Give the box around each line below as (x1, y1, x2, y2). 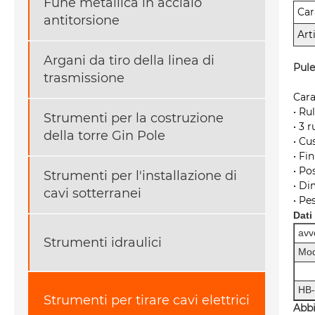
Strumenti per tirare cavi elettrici (44, 292, 250, 308)
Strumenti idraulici (44, 234, 162, 250)
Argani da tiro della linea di (44, 53, 214, 69)
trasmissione (44, 70, 124, 86)
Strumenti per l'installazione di (44, 168, 237, 184)
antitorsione (44, 13, 120, 29)
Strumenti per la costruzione (44, 110, 224, 127)
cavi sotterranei (44, 186, 141, 202)
